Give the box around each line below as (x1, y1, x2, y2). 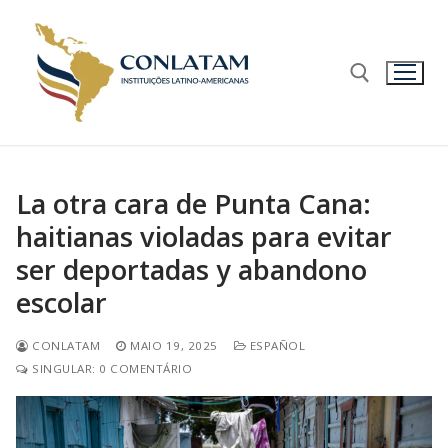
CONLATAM (28, 337, 100, 353)
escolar (16, 283, 107, 321)
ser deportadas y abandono (16, 250, 367, 288)
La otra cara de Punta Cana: (16, 184, 371, 222)
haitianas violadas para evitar (16, 217, 392, 255)
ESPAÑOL (246, 337, 305, 353)
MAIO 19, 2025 (130, 337, 218, 353)
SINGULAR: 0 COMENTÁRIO (28, 360, 192, 376)
